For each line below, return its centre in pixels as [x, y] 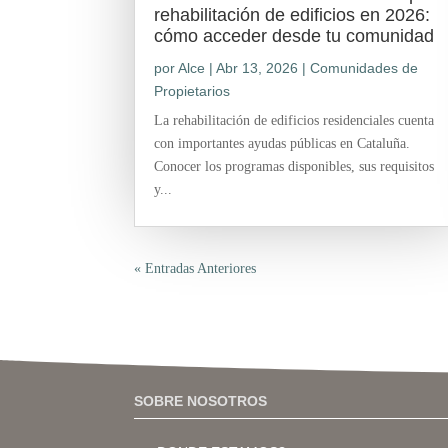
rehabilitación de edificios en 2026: [292, 14]
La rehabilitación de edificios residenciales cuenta [294, 120]
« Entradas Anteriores [195, 268]
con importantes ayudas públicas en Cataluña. [282, 143]
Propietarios [192, 90]
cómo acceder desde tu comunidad [294, 35]
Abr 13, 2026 [257, 67]
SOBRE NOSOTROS [201, 401]
